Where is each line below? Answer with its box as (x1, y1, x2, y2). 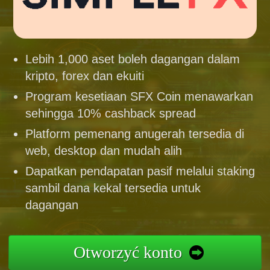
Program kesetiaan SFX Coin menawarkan (25, 90, 254, 103)
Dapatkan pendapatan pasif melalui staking (25, 165, 256, 178)
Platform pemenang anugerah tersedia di (25, 127, 245, 140)
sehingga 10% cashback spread (25, 107, 196, 120)
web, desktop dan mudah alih (25, 144, 183, 157)
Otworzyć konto (73, 243, 182, 262)
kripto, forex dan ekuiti (25, 69, 145, 83)
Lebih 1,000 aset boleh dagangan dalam (25, 52, 240, 66)
